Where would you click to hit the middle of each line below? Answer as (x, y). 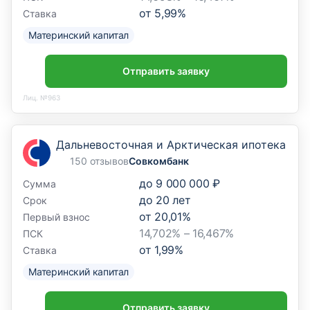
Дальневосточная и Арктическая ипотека (171, 145)
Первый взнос (56, 217)
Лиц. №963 (42, 97)
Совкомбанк (159, 161)
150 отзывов (99, 161)
